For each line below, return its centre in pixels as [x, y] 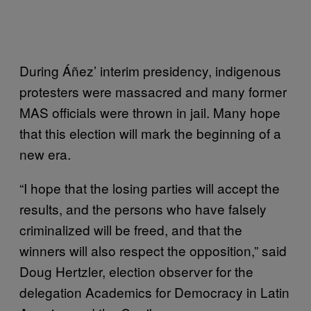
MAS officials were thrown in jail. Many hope [150, 112]
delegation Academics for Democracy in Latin [154, 292]
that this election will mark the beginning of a [150, 133]
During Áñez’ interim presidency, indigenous [150, 70]
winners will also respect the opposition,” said [153, 250]
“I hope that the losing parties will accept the [150, 188]
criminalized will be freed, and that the [131, 229]
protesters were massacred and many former [153, 91]
